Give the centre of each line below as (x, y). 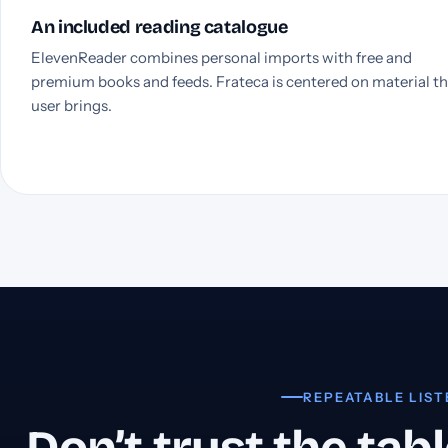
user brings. (71, 105)
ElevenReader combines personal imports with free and (221, 57)
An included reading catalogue (159, 26)
